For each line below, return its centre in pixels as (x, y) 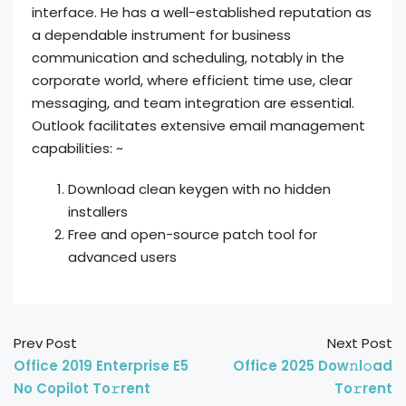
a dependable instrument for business (161, 35)
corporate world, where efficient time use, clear (192, 80)
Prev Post (45, 343)
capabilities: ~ (77, 148)
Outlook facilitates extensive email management (198, 126)
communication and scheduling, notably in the (188, 58)
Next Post (360, 343)
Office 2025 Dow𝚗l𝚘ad (313, 366)
